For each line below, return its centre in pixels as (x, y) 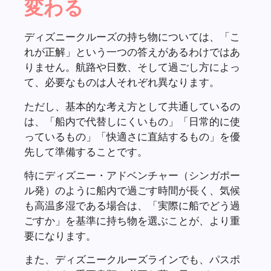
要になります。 (60, 236)
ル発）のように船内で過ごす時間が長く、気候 (132, 191)
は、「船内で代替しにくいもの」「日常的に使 (132, 121)
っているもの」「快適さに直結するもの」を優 (132, 136)
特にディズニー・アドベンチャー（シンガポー (132, 175)
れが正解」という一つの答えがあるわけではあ (132, 52)
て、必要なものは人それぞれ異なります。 (122, 82)
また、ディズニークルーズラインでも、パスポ (132, 260)
